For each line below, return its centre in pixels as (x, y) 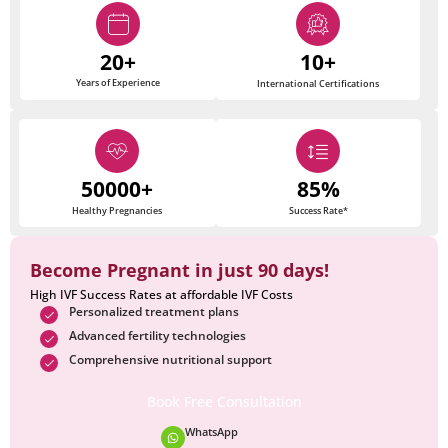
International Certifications (317, 84)
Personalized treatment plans (153, 312)
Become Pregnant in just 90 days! (179, 270)
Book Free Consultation (224, 402)
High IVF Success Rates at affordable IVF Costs (161, 295)
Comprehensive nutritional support (170, 360)
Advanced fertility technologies (157, 336)
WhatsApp (212, 432)
